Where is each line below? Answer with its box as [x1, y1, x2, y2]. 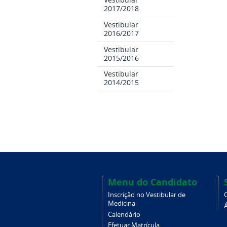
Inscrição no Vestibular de [107, 191, 185, 200]
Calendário [107, 210, 140, 219]
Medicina [107, 199, 135, 208]
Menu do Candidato [107, 175, 197, 188]
